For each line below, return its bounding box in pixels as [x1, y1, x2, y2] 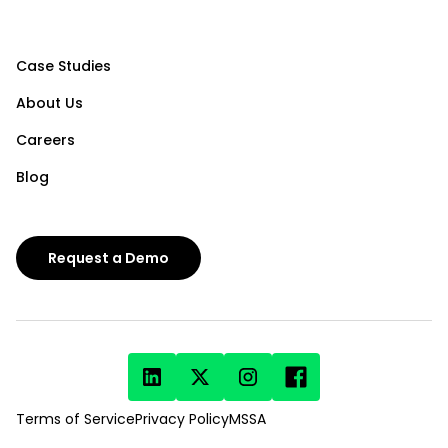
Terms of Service [16, 409, 135, 430]
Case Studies [16, 56, 111, 77]
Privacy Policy [135, 409, 229, 430]
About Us [16, 93, 83, 114]
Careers [16, 130, 75, 151]
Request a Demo [48, 247, 169, 268]
